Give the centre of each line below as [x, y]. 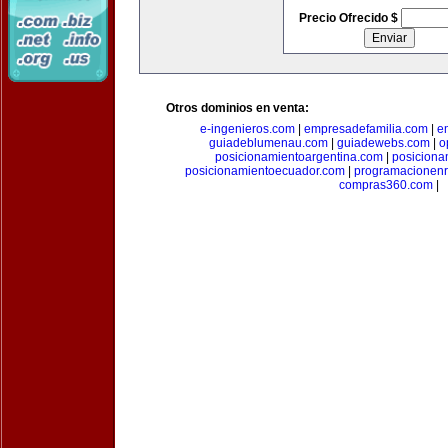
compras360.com [386, 185]
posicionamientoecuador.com [265, 171]
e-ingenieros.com [247, 129]
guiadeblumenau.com [268, 143]
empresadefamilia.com [366, 129]
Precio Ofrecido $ [349, 18]
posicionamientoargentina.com [298, 157]
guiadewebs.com [383, 143]
